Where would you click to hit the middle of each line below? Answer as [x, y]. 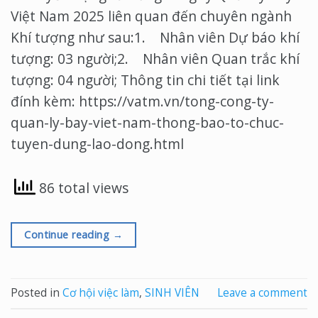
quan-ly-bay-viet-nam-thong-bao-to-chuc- [147, 123]
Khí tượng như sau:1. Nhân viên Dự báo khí [155, 38]
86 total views [82, 188]
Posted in [37, 292]
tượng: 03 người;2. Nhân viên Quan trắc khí [155, 59]
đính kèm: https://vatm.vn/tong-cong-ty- [142, 102]
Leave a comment [262, 292]
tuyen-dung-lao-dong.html [97, 144]
